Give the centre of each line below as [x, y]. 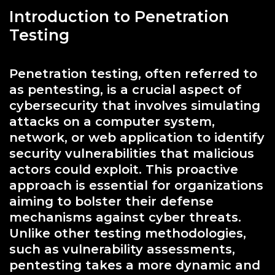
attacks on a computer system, [112, 121]
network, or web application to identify [137, 137]
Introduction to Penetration [119, 16]
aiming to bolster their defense [111, 201]
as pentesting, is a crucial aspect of [125, 89]
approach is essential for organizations [136, 185]
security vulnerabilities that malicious [132, 153]
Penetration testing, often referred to [133, 73]
